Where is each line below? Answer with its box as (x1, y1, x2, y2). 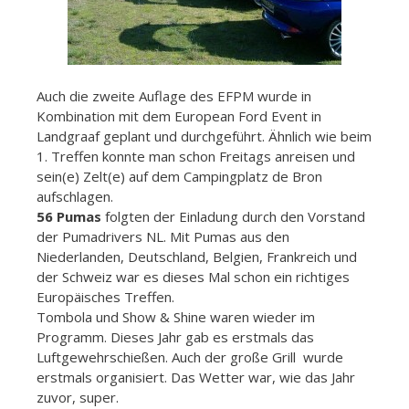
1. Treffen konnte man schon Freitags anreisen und (37, 146, 355, 165)
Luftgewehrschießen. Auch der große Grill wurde (37, 347, 343, 366)
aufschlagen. (37, 186, 113, 205)
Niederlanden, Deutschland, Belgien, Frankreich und (37, 246, 357, 266)
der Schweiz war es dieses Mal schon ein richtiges (37, 267, 350, 286)
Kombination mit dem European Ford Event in (37, 106, 321, 125)
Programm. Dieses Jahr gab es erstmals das (37, 327, 314, 346)
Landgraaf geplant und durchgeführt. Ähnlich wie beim (37, 126, 372, 145)
